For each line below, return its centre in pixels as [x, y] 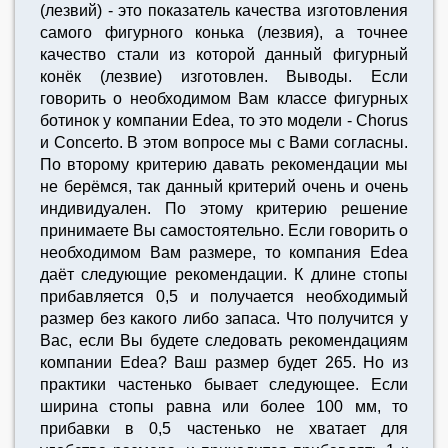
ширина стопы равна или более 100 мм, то [224, 406]
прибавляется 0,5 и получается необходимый [224, 296]
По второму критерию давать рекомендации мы [224, 164]
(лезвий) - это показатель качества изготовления [224, 10]
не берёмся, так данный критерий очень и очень [224, 186]
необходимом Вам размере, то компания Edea [224, 252]
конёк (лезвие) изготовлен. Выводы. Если [224, 76]
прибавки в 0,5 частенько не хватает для [224, 428]
